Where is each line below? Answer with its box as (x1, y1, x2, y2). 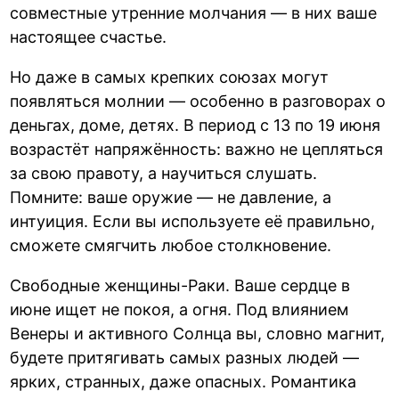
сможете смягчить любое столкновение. (10, 236, 332, 256)
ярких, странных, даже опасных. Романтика (10, 372, 357, 392)
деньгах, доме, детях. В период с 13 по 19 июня (10, 116, 381, 135)
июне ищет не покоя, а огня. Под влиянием (10, 300, 350, 320)
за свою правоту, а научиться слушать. (10, 164, 318, 183)
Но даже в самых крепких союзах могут (10, 68, 330, 87)
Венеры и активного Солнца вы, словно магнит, (10, 324, 386, 344)
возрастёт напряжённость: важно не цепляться (10, 140, 384, 159)
